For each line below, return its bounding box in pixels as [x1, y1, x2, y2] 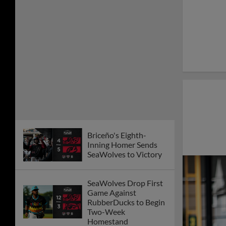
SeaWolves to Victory [87, 149, 162, 159]
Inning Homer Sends [87, 140, 157, 150]
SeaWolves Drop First [87, 178, 163, 188]
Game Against [87, 187, 136, 197]
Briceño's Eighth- [87, 130, 146, 140]
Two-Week [87, 206, 125, 216]
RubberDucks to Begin [87, 197, 165, 207]
